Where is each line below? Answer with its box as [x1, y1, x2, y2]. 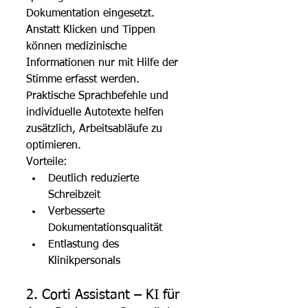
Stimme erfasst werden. [26, 74, 143, 85]
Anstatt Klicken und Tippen [26, 24, 159, 36]
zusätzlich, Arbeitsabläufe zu [26, 123, 166, 135]
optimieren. [26, 140, 81, 151]
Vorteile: [26, 156, 67, 168]
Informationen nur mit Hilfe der [26, 57, 181, 69]
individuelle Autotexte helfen [26, 107, 167, 118]
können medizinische [26, 41, 130, 52]
